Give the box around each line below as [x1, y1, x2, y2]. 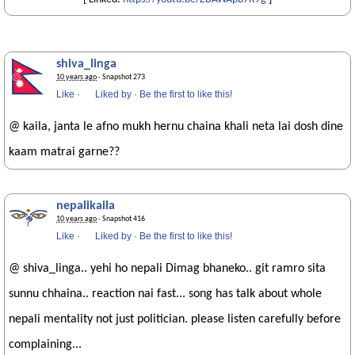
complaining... [9, 338, 82, 351]
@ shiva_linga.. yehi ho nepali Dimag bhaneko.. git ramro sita [9, 262, 326, 275]
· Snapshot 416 [97, 215, 145, 223]
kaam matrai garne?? [9, 146, 120, 158]
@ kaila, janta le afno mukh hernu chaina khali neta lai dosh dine [9, 120, 343, 133]
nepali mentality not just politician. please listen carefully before [9, 313, 341, 326]
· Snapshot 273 [97, 73, 145, 82]
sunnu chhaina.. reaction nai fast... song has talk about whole [9, 288, 322, 300]
